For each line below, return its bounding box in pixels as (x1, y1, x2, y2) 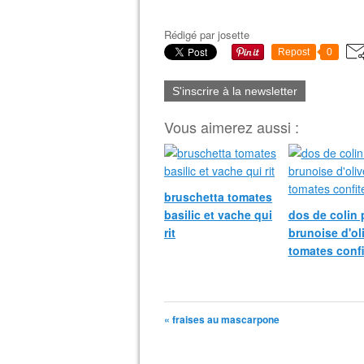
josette (218, 27, 249, 42)
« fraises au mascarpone (164, 312, 279, 327)
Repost (278, 46, 310, 58)
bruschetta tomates (164, 188, 272, 205)
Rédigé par (164, 27, 218, 42)
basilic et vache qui (164, 206, 272, 223)
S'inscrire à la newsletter (172, 84, 297, 97)
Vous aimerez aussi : (164, 116, 299, 137)
